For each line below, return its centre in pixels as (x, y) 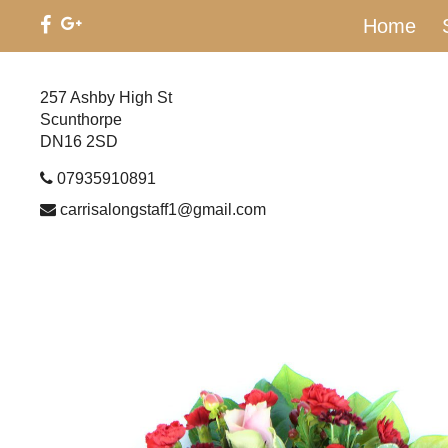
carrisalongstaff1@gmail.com (163, 209)
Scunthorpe (81, 119)
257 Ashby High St (106, 97)
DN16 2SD (79, 141)
